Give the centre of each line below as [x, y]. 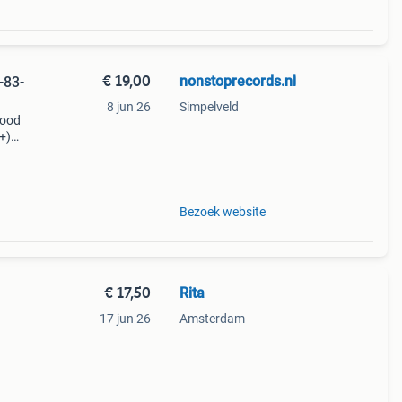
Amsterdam [212, 319]
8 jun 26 [128, 107]
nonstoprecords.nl [237, 81]
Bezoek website [222, 212]
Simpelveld [209, 107]
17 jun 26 [125, 319]
